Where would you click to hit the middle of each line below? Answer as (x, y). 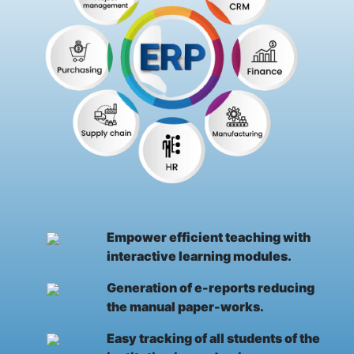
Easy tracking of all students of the (213, 339)
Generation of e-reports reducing (210, 288)
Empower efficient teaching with (208, 237)
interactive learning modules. (199, 256)
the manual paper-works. (185, 307)
